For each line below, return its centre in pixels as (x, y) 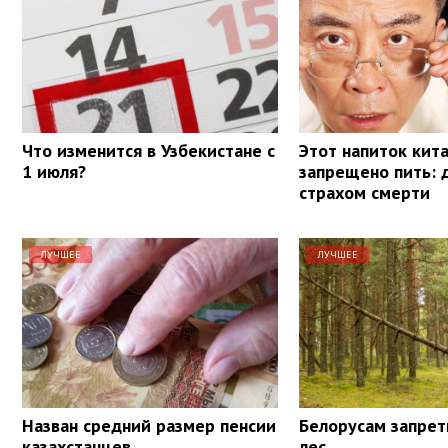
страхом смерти (365, 192)
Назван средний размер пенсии (149, 425)
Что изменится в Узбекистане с (148, 150)
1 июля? (54, 171)
